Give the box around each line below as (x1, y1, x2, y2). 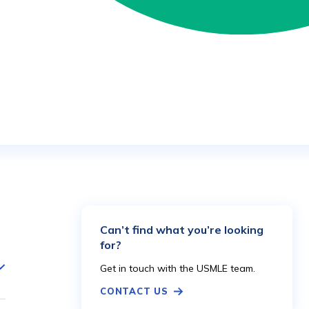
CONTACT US (100, 286, 168, 297)
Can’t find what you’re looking (100, 223, 263, 237)
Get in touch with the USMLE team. (100, 262, 255, 275)
